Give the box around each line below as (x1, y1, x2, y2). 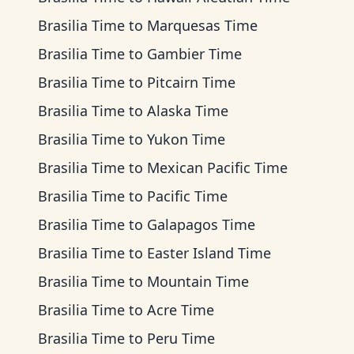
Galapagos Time (147, 215, 255, 234)
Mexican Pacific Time (147, 158, 288, 177)
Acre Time (147, 300, 214, 319)
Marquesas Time (147, 16, 258, 35)
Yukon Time (147, 130, 225, 149)
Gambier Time (147, 44, 242, 63)
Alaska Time (147, 101, 228, 120)
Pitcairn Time (147, 73, 235, 92)
